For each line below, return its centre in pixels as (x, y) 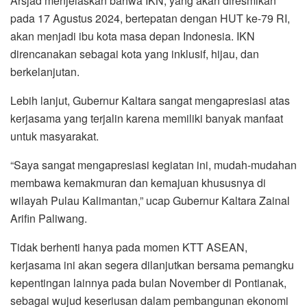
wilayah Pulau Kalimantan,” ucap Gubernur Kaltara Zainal (150, 200)
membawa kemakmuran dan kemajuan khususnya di (138, 182)
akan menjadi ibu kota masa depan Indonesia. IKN (133, 36)
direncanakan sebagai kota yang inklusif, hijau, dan (135, 53)
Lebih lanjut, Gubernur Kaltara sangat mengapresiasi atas (150, 100)
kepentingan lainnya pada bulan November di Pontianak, (148, 282)
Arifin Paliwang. (49, 218)
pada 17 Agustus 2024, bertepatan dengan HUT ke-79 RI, (150, 18)
